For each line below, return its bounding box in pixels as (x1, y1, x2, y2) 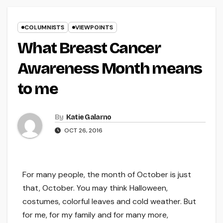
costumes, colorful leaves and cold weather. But (22, 196, 196, 207)
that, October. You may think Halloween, (22, 183, 168, 194)
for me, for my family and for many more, (22, 210, 168, 221)
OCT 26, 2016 (63, 126, 103, 135)
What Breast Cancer (17, 38, 161, 58)
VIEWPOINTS (75, 23, 113, 32)
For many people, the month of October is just (22, 169, 191, 180)
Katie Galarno (66, 113, 111, 122)
